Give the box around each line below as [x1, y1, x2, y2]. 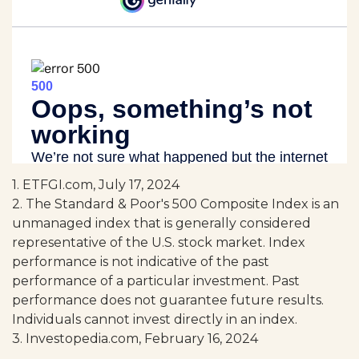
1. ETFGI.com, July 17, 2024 [12, 177, 179, 193]
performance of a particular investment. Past [12, 273, 300, 289]
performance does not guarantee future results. [12, 292, 324, 309]
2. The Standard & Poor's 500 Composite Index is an [12, 196, 339, 212]
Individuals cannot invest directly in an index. [12, 312, 297, 328]
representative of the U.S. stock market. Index [12, 235, 305, 251]
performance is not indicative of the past [12, 254, 269, 270]
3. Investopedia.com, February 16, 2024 [12, 331, 258, 347]
